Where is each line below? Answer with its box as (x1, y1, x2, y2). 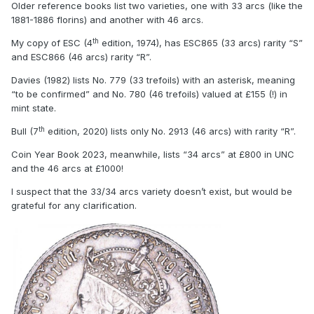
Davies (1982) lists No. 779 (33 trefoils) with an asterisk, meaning (11, 74, 295, 86)
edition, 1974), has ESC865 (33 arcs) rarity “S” (99, 37, 303, 49)
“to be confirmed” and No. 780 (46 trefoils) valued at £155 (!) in (11, 88, 287, 100)
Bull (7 (11, 125, 39, 137)
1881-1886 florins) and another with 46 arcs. (11, 14, 203, 26)
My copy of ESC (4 (11, 37, 93, 49)
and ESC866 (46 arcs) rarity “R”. (11, 51, 151, 63)
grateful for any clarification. (11, 200, 137, 212)
